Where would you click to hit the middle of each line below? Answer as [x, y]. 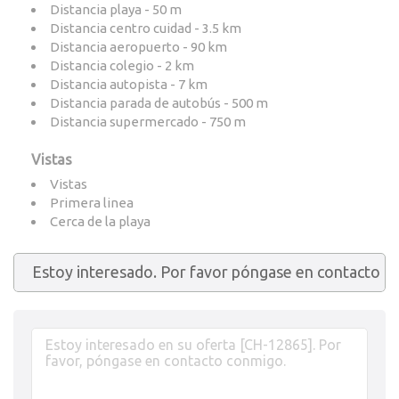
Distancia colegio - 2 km [122, 65]
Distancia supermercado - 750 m [148, 122]
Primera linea [92, 203]
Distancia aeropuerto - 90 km [138, 47]
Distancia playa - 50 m [116, 9]
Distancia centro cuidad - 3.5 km [146, 28]
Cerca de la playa [100, 221]
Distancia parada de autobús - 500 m [159, 103]
